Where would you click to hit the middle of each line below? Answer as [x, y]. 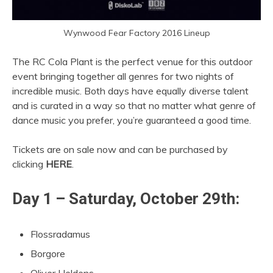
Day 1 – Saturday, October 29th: [126, 198]
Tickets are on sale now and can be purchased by [120, 149]
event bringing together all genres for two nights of [123, 76]
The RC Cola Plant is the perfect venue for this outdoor [132, 61]
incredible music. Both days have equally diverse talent [130, 90]
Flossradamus [60, 234]
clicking [29, 164]
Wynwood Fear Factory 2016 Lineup [136, 33]
